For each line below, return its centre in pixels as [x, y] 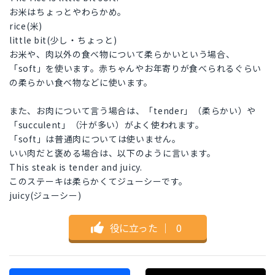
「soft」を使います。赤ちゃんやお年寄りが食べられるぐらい [135, 68]
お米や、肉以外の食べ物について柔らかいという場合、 [122, 54]
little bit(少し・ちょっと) [63, 40]
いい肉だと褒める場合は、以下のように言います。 [113, 153]
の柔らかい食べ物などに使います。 [81, 83]
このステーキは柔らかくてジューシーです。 [99, 181]
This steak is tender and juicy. [76, 167]
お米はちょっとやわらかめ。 [68, 12]
